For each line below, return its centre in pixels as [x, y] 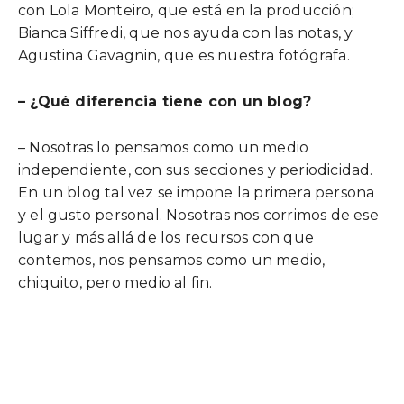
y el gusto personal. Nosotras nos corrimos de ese [198, 215]
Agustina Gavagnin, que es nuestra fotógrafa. [184, 55]
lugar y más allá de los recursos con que [166, 238]
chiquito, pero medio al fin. [115, 283]
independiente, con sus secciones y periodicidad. [196, 170]
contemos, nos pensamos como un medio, [172, 260]
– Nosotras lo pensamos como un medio [164, 147]
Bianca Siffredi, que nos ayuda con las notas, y [186, 33]
